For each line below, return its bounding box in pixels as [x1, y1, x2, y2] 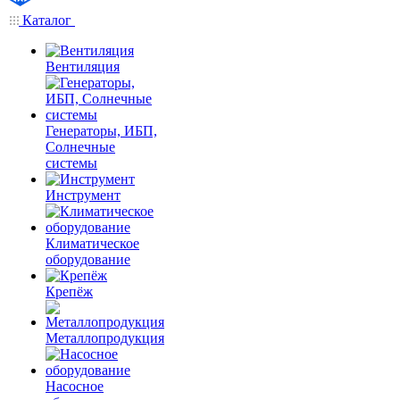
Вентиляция [46, 59, 120, 74]
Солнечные [46, 139, 115, 154]
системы [46, 155, 97, 171]
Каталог [19, 12, 75, 28]
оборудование [46, 252, 130, 267]
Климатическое [46, 236, 139, 251]
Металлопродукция [46, 330, 164, 346]
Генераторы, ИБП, [46, 123, 157, 138]
